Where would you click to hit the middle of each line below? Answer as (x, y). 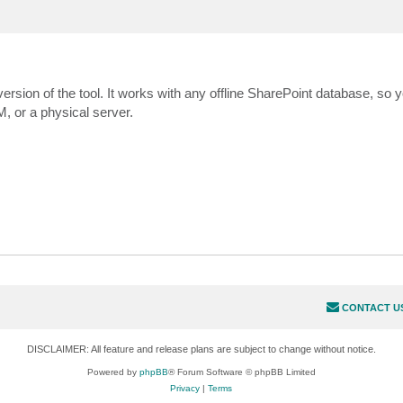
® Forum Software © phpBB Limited (242, 372)
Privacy (185, 389)
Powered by (113, 372)
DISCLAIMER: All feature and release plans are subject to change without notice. (201, 349)
